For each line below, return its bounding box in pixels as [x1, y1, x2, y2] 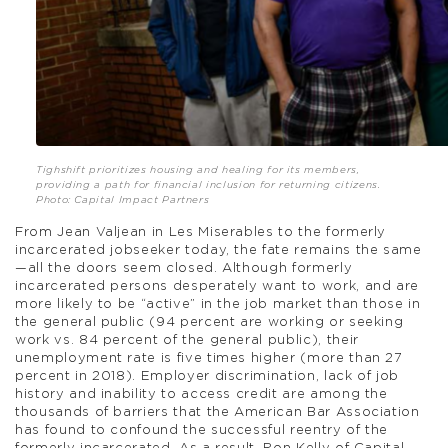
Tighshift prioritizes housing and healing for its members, [35, 165, 360, 176]
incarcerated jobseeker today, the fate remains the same [15, 244, 422, 258]
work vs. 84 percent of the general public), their [15, 334, 359, 348]
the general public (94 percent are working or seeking [15, 316, 404, 330]
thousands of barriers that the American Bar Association [15, 406, 420, 420]
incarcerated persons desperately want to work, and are [15, 280, 420, 294]
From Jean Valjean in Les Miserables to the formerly [15, 226, 387, 240]
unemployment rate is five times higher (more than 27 [15, 352, 403, 366]
